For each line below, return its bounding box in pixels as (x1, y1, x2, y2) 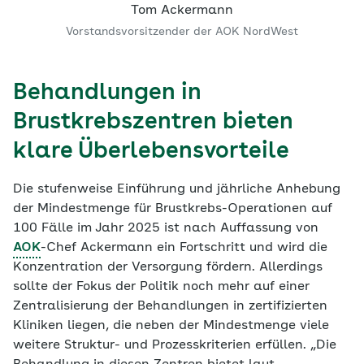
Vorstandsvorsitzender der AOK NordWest (66, 26, 298, 38)
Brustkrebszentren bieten (13, 111, 293, 135)
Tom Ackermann (131, 4, 233, 18)
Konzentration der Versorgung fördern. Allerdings (13, 261, 323, 275)
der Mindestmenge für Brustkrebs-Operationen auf (13, 202, 332, 216)
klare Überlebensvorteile (13, 141, 289, 164)
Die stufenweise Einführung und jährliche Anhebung (13, 183, 340, 197)
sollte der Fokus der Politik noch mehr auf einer (13, 280, 310, 294)
